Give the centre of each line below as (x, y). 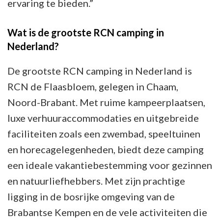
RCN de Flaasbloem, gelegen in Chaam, (93, 87)
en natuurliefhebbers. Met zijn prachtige (96, 181)
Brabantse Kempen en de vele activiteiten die (107, 212)
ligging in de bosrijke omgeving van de (91, 197)
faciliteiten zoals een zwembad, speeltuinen (104, 134)
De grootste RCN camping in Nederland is (100, 71)
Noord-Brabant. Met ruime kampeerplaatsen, (106, 102)
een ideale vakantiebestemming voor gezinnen (110, 165)
